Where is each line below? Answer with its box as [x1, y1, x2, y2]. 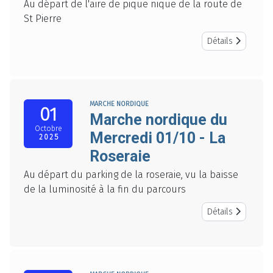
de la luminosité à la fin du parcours [24, 183, 186, 196]
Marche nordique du [90, 111, 227, 129]
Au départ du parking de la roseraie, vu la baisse [24, 169, 238, 181]
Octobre [35, 124, 62, 133]
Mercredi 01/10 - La [90, 129, 225, 147]
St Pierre [24, 13, 62, 25]
